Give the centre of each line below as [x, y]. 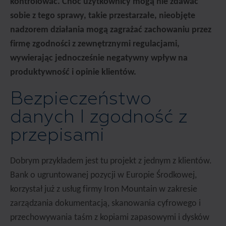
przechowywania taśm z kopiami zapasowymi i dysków [110, 218]
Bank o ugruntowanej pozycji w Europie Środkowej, [103, 175]
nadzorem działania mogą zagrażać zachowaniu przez [111, 30]
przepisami [57, 135]
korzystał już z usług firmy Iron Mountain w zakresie [104, 189]
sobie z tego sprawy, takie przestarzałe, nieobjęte [103, 16]
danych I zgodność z [99, 117]
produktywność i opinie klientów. [73, 72]
